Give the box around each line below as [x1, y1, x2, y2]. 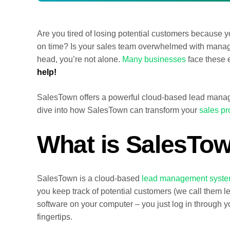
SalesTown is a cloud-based [37, 174, 142, 183]
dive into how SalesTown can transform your [37, 106, 199, 115]
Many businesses [122, 55, 186, 64]
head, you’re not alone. [37, 55, 122, 64]
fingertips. [37, 212, 72, 221]
